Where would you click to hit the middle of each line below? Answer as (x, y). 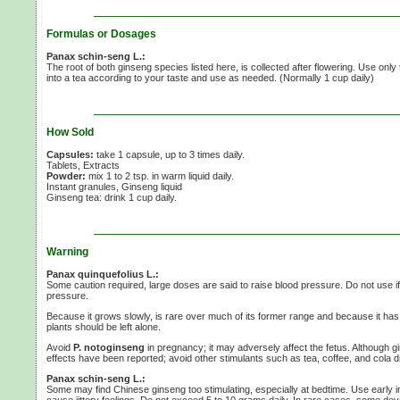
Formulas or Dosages (101, 33)
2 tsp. (137, 175)
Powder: (66, 175)
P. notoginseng (109, 347)
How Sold (70, 132)
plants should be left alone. (104, 326)
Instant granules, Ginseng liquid (114, 186)
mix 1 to (105, 175)
